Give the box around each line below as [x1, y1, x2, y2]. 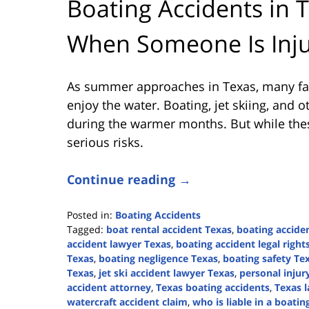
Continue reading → [67, 170, 191, 188]
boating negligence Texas [99, 251, 218, 265]
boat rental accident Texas [106, 222, 232, 236]
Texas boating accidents [156, 280, 270, 294]
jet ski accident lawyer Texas [99, 266, 235, 279]
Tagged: [67, 222, 103, 236]
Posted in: [67, 208, 112, 221]
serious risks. [67, 133, 143, 150]
